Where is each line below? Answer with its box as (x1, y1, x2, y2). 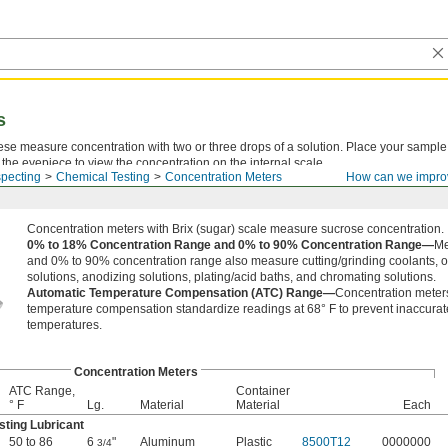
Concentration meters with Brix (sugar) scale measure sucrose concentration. (27, 222, 444, 236)
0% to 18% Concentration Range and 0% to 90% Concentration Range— (27, 238, 434, 252)
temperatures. (27, 318, 102, 332)
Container (236, 384, 290, 398)
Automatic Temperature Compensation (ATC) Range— (27, 286, 335, 300)
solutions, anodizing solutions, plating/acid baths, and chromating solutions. (27, 270, 436, 284)
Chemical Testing (56, 170, 150, 184)
